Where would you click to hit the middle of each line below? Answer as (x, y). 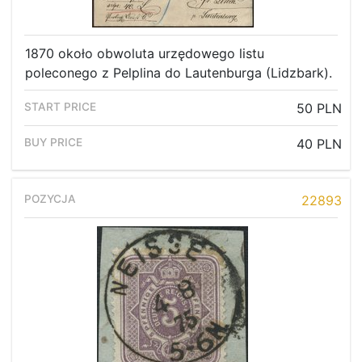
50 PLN (319, 109)
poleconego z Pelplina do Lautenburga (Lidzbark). (179, 73)
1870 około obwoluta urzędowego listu (145, 54)
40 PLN (319, 144)
